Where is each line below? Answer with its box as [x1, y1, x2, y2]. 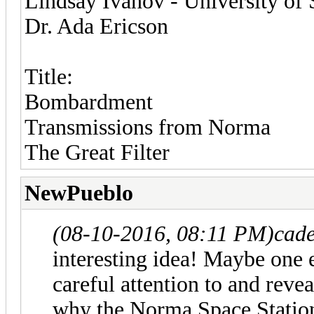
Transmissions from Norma [25, 114, 271, 139]
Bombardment [25, 89, 153, 114]
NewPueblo [25, 180, 133, 205]
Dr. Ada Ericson [25, 13, 168, 39]
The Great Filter [25, 139, 170, 165]
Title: [25, 64, 73, 89]
